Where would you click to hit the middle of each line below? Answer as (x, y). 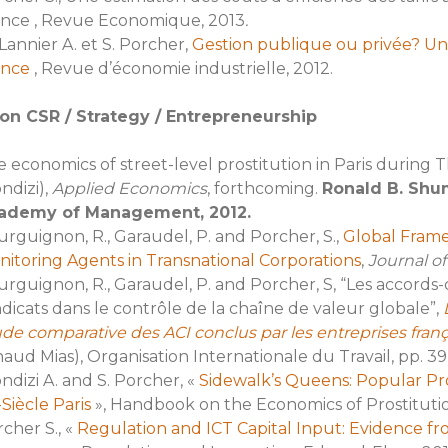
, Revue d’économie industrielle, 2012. (183, 68)
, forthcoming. (264, 188)
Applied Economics (129, 188)
